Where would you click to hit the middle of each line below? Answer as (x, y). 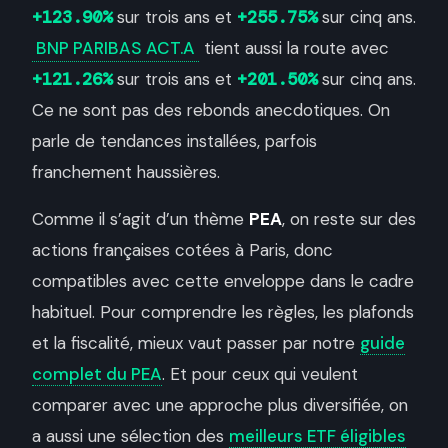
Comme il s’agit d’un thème (140, 219)
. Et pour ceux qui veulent (260, 374)
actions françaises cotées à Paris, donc (182, 250)
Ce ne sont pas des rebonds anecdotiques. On (211, 110)
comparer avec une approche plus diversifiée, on (220, 405)
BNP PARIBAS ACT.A (115, 48)
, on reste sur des (349, 219)
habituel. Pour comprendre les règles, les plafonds (223, 312)
